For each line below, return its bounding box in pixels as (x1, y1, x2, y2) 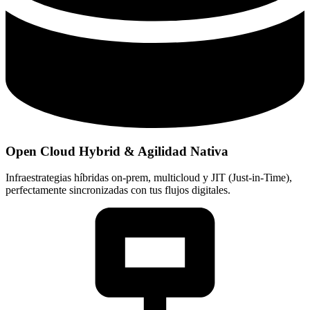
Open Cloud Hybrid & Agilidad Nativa (6, 143, 228, 158)
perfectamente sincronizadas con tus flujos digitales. (6, 184, 230, 197)
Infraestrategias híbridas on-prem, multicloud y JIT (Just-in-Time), (6, 172, 292, 184)
